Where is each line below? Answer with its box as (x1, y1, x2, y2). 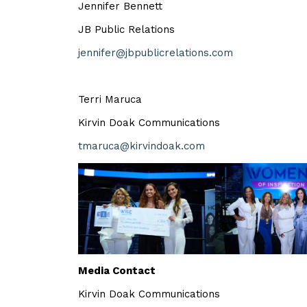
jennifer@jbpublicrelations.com (78, 47, 233, 59)
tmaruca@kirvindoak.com (78, 140, 205, 152)
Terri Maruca (78, 93, 142, 106)
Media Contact (78, 265, 156, 278)
